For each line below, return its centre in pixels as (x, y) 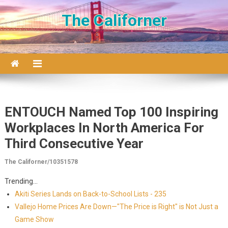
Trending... (21, 181)
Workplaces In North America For (104, 128)
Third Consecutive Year (74, 144)
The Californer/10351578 (41, 162)
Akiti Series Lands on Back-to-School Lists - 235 (90, 194)
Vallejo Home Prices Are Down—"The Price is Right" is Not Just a (116, 207)
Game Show (34, 219)
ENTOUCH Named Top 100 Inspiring (111, 112)
